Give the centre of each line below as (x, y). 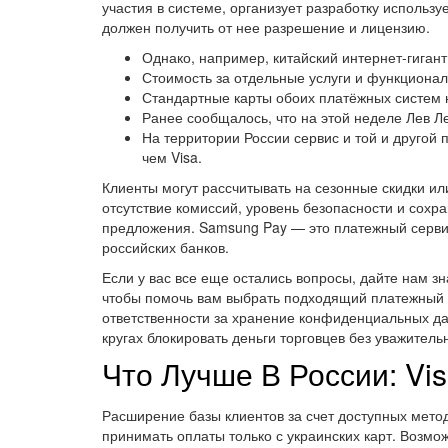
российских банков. (165, 247)
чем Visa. (172, 157)
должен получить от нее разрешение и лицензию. (266, 27)
